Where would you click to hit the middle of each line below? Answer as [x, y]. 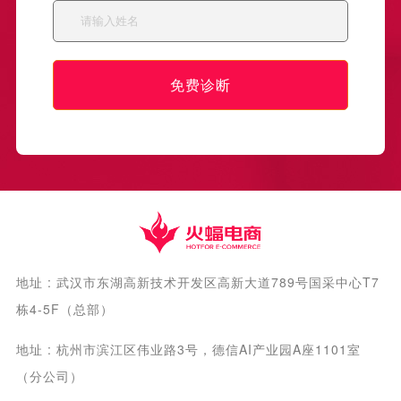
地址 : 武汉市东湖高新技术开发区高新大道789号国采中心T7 [197, 282]
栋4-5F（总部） [64, 308]
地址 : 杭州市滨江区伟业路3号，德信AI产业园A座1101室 [188, 349]
